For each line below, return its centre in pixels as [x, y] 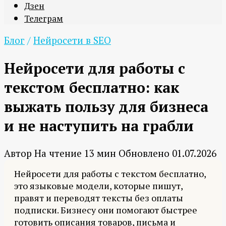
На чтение [58, 153]
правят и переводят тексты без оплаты [99, 198]
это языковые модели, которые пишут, [99, 186]
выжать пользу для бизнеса [106, 106]
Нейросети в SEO [72, 40]
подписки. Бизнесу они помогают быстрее [106, 210]
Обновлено [144, 153]
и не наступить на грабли [99, 125]
